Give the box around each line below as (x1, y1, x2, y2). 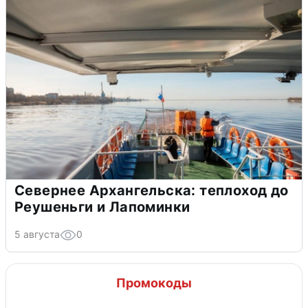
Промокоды (116, 275, 192, 290)
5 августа (14, 228, 60, 240)
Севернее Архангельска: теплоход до (14, 181, 289, 199)
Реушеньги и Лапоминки (14, 198, 190, 215)
